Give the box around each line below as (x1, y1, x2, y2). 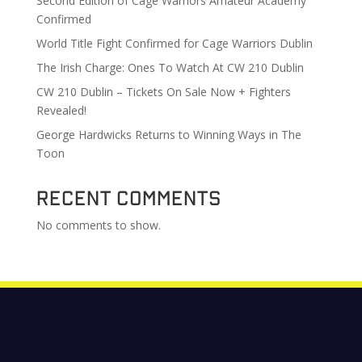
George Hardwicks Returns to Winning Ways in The (36, 126, 301, 142)
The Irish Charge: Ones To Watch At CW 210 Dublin (36, 59, 304, 75)
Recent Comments (36, 186, 221, 208)
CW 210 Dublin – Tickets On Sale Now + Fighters (36, 83, 291, 99)
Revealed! (36, 102, 86, 118)
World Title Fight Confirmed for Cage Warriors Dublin (36, 35, 313, 51)
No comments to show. (36, 217, 161, 233)
